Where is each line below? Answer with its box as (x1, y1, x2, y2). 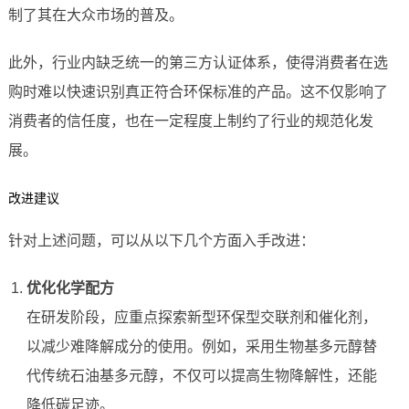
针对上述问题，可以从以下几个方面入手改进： (7, 233, 315, 249)
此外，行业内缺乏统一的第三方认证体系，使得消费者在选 (7, 55, 388, 71)
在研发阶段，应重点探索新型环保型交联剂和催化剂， (26, 309, 377, 326)
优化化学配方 (26, 280, 114, 297)
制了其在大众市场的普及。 (7, 7, 184, 24)
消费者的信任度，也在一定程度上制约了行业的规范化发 (7, 113, 373, 130)
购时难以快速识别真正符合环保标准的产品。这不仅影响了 (7, 84, 388, 100)
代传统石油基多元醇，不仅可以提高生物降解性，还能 (26, 368, 377, 384)
